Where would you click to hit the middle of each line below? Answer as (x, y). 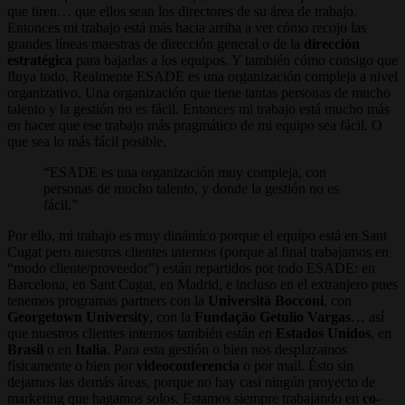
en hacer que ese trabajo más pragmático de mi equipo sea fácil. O (195, 125)
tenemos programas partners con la (108, 300)
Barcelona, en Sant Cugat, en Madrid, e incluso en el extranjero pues (202, 284)
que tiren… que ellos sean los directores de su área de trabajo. (182, 11)
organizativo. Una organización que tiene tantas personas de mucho (199, 92)
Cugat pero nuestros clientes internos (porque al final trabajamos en (198, 251)
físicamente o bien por (72, 365)
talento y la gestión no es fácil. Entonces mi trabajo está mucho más (198, 108)
